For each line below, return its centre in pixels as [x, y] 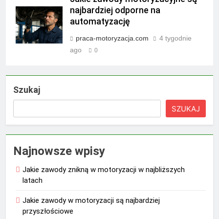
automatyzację [100, 22]
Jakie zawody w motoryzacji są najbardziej [91, 201]
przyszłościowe [48, 211]
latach [33, 181]
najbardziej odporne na [115, 11]
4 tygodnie [175, 38]
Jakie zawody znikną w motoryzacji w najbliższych [104, 170]
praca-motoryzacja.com [112, 38]
